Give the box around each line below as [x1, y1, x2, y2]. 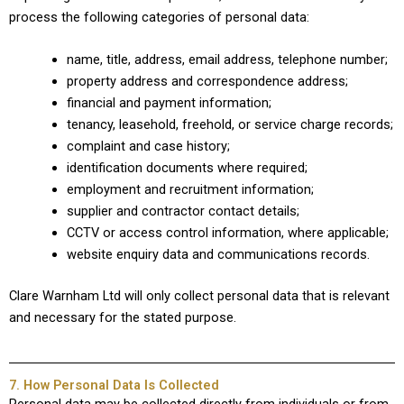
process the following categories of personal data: [9, 8, 309, 25]
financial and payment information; [66, 95, 271, 112]
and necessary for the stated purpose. [9, 308, 236, 326]
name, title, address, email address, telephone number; [66, 51, 388, 69]
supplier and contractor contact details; [66, 203, 299, 220]
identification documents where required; [66, 160, 308, 177]
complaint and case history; [66, 138, 230, 155]
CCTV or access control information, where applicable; [66, 225, 389, 242]
